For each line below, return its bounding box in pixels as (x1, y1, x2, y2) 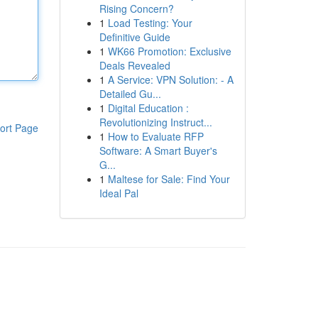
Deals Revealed (99, 58, 170, 72)
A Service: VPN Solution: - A (107, 72, 234, 87)
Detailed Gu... (99, 87, 161, 101)
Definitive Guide (99, 30, 170, 44)
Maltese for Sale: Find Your (107, 172, 230, 186)
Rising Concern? (99, 1, 174, 16)
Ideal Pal (99, 186, 138, 200)
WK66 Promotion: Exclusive (107, 44, 231, 58)
